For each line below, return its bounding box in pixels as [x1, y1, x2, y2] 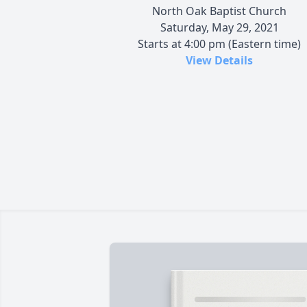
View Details [186, 52, 253, 68]
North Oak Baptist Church [152, 3, 286, 19]
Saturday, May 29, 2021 [160, 19, 279, 35]
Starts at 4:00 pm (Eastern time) [138, 36, 301, 51]
